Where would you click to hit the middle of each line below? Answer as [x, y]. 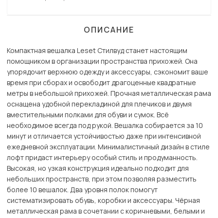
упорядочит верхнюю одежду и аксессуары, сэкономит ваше [108, 72]
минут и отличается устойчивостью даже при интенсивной [104, 136]
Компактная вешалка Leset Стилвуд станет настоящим [97, 51]
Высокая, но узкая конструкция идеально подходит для [98, 168]
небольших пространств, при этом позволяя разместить [102, 179]
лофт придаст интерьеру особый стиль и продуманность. [102, 158]
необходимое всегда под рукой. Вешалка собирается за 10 [105, 126]
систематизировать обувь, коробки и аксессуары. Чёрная [103, 200]
